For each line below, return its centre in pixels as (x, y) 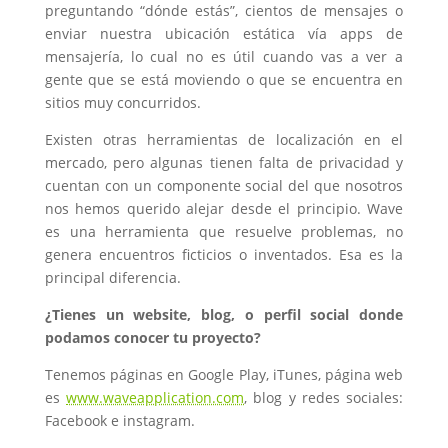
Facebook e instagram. (119, 421)
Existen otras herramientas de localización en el (224, 140)
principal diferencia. (112, 278)
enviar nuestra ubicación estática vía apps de (224, 34)
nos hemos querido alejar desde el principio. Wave (224, 209)
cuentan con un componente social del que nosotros (224, 186)
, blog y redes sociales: (324, 398)
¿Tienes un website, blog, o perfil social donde (224, 315)
